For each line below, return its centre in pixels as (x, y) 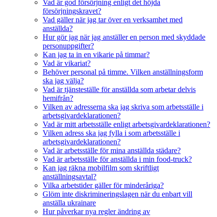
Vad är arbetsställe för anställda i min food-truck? (117, 159)
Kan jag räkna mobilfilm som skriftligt (101, 168)
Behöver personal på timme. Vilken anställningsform (123, 72)
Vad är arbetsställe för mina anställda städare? (112, 151)
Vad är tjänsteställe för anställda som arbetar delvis (119, 90)
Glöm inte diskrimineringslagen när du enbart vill (117, 194)
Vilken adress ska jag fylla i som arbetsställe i (111, 133)
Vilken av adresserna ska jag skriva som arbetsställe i (123, 107)
